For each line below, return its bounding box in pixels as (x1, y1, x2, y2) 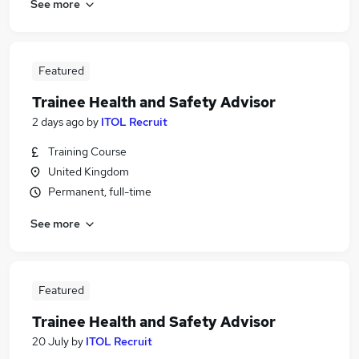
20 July (32, 334, 69, 349)
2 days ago (32, 115, 84, 129)
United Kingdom (48, 164, 129, 179)
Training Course (48, 144, 127, 159)
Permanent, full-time (48, 184, 151, 199)
